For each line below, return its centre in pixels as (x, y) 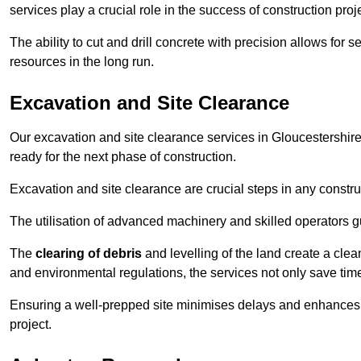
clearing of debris (89, 254)
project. (31, 325)
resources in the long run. (82, 62)
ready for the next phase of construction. (123, 157)
